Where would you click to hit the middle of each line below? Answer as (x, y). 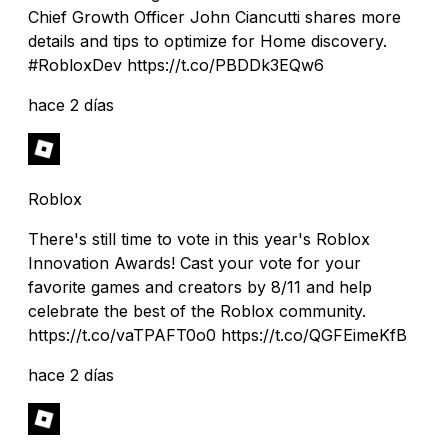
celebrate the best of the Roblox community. (197, 310)
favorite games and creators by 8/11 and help (200, 286)
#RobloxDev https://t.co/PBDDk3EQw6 (176, 64)
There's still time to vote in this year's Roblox (199, 238)
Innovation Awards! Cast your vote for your (194, 262)
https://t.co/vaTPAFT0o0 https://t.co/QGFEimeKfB (217, 334)
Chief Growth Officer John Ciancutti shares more (214, 16)
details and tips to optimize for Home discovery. (207, 40)
